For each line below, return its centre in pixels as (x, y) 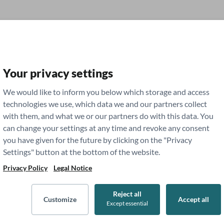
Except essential (127, 203)
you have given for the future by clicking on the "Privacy (97, 140)
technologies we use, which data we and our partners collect (105, 104)
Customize (60, 199)
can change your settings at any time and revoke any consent (106, 128)
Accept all (193, 199)
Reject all (127, 194)
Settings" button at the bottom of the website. (81, 152)
